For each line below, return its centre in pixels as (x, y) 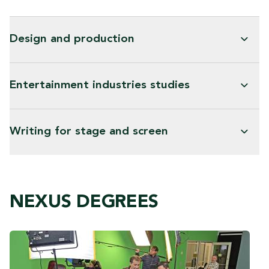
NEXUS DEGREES (84, 203)
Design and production (72, 40)
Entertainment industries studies (100, 86)
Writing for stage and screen (89, 132)
